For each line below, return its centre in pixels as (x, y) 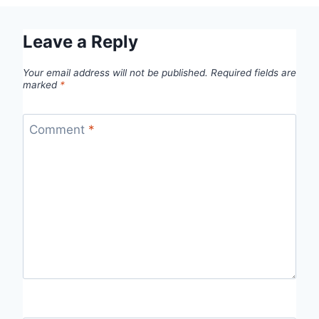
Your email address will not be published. (115, 73)
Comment (58, 130)
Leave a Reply (80, 41)
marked (41, 85)
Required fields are (253, 73)
